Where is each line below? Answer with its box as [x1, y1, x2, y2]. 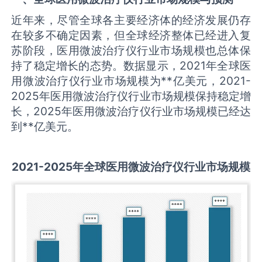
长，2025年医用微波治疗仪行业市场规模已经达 [11, 104, 251, 118]
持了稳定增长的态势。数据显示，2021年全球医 [11, 58, 251, 73]
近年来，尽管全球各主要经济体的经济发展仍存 [11, 12, 251, 27]
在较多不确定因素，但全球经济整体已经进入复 [11, 27, 251, 42]
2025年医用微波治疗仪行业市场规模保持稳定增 [11, 88, 251, 103]
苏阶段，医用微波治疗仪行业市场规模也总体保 [11, 43, 251, 57]
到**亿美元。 [11, 119, 79, 133]
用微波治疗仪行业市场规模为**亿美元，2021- [11, 73, 251, 88]
